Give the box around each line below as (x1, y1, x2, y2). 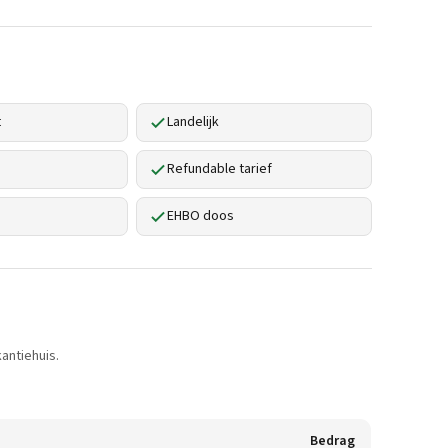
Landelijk (167, 112, 219, 132)
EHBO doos (167, 206, 234, 226)
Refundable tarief (167, 159, 272, 179)
